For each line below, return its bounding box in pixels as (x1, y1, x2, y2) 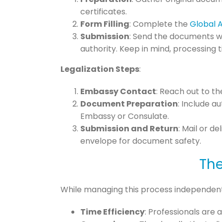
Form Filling (80, 18, 129, 30)
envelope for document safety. (80, 135, 201, 147)
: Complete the (129, 18, 190, 30)
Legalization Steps (60, 63, 139, 75)
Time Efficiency (80, 206, 145, 218)
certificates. (80, 5, 127, 17)
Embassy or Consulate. (80, 110, 169, 122)
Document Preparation (80, 98, 178, 110)
